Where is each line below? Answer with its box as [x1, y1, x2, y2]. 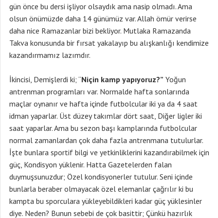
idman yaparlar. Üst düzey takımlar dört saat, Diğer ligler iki [9, 111, 202, 121]
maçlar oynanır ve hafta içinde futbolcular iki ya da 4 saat [9, 99, 198, 109]
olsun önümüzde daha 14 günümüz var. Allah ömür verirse [9, 14, 197, 23]
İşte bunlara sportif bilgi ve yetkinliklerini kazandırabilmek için [9, 147, 209, 157]
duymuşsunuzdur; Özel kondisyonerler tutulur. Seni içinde [9, 172, 193, 182]
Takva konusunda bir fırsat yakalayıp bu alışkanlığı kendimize [9, 38, 209, 48]
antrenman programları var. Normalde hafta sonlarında [9, 87, 189, 96]
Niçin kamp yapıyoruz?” [81, 74, 163, 84]
